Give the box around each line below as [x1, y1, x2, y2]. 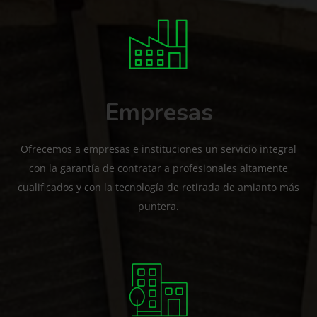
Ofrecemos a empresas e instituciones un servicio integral [21, 142, 296, 156]
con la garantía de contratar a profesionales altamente [29, 161, 288, 175]
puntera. [138, 199, 179, 213]
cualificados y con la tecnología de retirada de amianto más [18, 180, 299, 194]
